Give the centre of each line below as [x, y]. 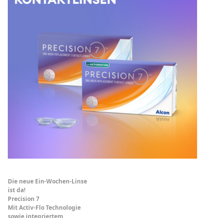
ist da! [17, 190]
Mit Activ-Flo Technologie [44, 208]
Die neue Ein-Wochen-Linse [47, 182]
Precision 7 [25, 199]
